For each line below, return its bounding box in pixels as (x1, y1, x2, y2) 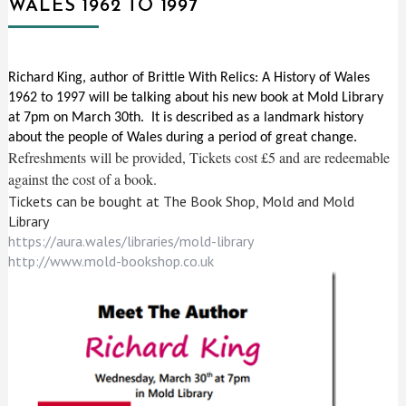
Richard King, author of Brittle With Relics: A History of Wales (8, 70, 371, 85)
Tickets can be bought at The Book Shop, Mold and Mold (8, 191, 355, 210)
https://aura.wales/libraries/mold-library (8, 231, 255, 250)
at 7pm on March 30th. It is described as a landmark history (8, 110, 364, 125)
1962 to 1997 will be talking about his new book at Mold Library (8, 90, 384, 105)
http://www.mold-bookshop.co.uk (8, 251, 215, 270)
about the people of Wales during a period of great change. (8, 130, 358, 145)
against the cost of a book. (8, 169, 158, 188)
